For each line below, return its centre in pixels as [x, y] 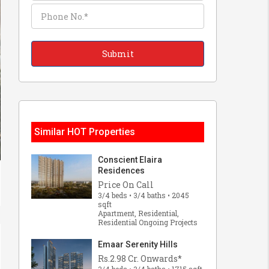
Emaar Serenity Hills [138, 244]
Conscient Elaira [130, 160]
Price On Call [126, 185]
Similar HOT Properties [85, 132]
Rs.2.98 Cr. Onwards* [140, 258]
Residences [121, 171]
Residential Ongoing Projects [148, 222]
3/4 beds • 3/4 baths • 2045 [144, 195]
